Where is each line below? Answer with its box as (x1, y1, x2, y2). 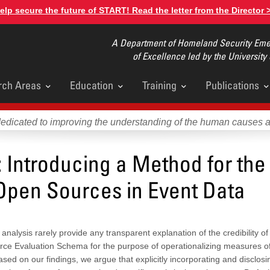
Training (142, 78, 177, 92)
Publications (206, 78, 259, 92)
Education (70, 78, 113, 92)
